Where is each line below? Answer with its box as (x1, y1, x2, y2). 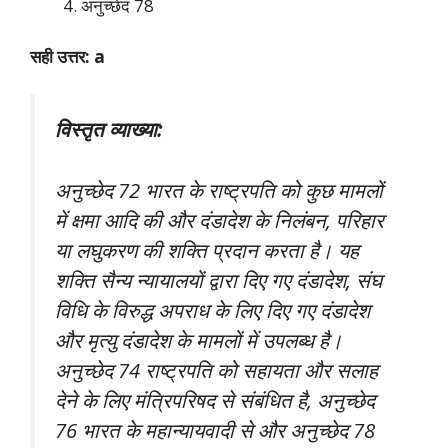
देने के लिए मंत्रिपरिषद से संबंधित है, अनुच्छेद (55, 385, 375, 414)
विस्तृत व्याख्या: (55, 115, 162, 144)
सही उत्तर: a (30, 44, 105, 68)
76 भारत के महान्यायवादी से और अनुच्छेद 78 (55, 415, 375, 444)
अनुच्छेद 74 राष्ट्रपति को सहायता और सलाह (55, 355, 378, 384)
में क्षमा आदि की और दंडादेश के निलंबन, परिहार (55, 205, 384, 234)
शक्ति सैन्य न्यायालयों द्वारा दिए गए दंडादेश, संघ (55, 265, 382, 294)
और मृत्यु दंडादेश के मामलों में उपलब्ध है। (55, 325, 343, 354)
